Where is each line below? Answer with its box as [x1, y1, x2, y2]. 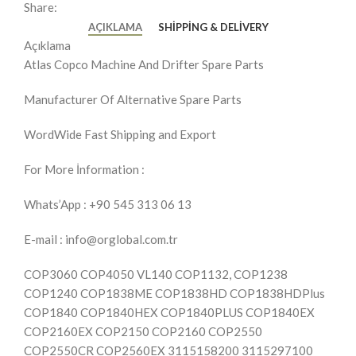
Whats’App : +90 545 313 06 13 [24, 197, 192, 212]
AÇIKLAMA [87, 21, 142, 34]
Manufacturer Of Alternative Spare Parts [24, 92, 242, 107]
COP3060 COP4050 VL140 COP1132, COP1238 [24, 267, 288, 282]
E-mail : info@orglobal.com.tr [24, 232, 178, 247]
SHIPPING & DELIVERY [157, 21, 269, 34]
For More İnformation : [24, 162, 145, 177]
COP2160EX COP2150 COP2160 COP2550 [24, 324, 262, 339]
